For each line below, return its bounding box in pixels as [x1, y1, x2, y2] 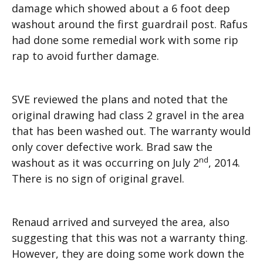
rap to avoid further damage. [12, 49, 159, 63]
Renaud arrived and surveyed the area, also [12, 215, 230, 229]
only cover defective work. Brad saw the [12, 140, 213, 154]
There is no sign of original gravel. [12, 171, 184, 186]
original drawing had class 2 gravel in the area [12, 108, 244, 122]
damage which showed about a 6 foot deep [12, 1, 230, 15]
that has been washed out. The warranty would [12, 124, 251, 138]
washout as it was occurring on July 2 [12, 156, 199, 170]
